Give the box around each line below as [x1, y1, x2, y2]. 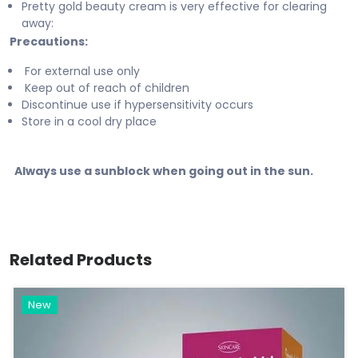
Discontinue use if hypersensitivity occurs [22, 96, 253, 113]
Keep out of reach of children [22, 79, 189, 96]
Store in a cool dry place [22, 113, 157, 129]
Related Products [10, 248, 152, 271]
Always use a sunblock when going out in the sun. [10, 162, 313, 179]
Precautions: [10, 33, 88, 50]
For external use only [22, 62, 140, 79]
